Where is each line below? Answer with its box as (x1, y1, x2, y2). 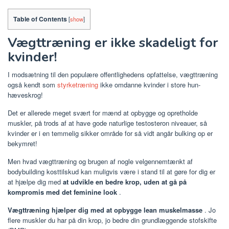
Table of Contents (13, 14, 67, 24)
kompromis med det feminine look (8, 187, 117, 197)
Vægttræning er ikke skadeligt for (8, 34, 218, 52)
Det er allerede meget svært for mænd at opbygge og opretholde (8, 108, 198, 118)
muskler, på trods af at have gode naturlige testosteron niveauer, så (8, 118, 207, 128)
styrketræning (57, 80, 98, 90)
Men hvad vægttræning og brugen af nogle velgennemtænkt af (8, 156, 193, 167)
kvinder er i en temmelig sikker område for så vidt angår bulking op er (8, 128, 213, 139)
